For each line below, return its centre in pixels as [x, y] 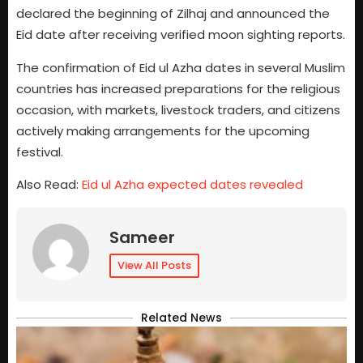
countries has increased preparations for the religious [178, 88]
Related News [181, 317]
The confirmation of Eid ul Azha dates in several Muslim [181, 67]
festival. [40, 152]
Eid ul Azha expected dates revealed [192, 185]
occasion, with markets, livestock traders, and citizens [178, 109]
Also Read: [49, 185]
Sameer [142, 237]
